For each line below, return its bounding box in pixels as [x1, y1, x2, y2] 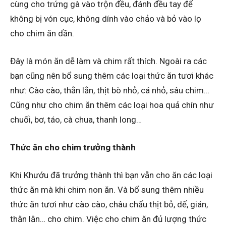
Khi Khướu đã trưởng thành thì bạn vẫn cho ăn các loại [10, 169, 212, 180]
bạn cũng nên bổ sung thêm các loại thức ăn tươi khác [10, 70, 213, 81]
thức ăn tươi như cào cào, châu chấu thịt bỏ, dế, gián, [10, 199, 208, 209]
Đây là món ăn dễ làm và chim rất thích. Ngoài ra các [10, 55, 207, 66]
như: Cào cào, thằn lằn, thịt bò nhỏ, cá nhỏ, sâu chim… [10, 85, 209, 95]
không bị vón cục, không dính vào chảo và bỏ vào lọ [10, 13, 201, 24]
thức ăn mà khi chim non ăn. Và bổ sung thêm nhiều [10, 184, 204, 195]
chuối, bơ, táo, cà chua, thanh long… [10, 114, 142, 125]
